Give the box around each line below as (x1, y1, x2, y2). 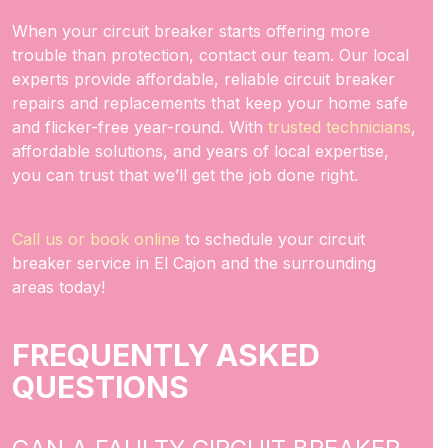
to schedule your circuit (180, 229, 365, 249)
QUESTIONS (12, 369, 189, 405)
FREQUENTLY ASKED (12, 337, 320, 373)
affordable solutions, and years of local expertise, (12, 141, 389, 161)
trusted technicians (268, 117, 411, 137)
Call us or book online (12, 229, 180, 249)
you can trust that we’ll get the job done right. (12, 165, 358, 185)
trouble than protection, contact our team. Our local (12, 45, 409, 65)
